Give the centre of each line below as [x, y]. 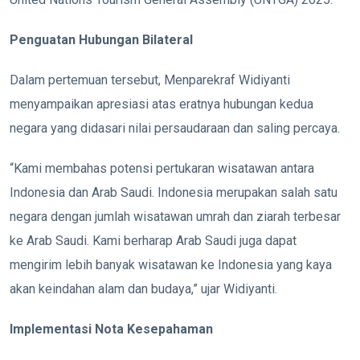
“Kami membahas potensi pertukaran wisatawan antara [162, 168]
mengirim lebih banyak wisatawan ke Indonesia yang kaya [171, 264]
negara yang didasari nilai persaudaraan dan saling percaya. [175, 128]
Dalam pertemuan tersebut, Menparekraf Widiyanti [150, 80]
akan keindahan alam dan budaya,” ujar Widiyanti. [143, 288]
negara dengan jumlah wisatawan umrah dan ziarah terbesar [175, 216]
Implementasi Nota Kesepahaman [111, 329]
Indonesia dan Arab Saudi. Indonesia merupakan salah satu [174, 192]
